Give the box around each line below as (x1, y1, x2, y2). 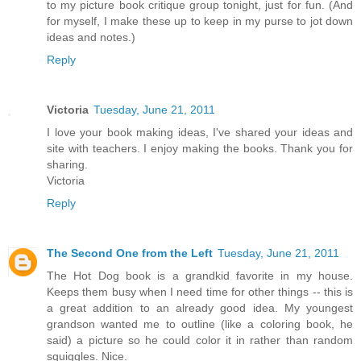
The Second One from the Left (47, 247, 213, 260)
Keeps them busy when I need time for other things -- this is (47, 285, 353, 299)
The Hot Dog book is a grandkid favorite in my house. (47, 269, 353, 283)
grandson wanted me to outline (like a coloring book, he (47, 317, 353, 331)
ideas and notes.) (47, 31, 135, 44)
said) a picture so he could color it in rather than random (47, 334, 353, 347)
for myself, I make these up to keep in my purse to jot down (47, 15, 353, 28)
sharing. (47, 158, 88, 172)
